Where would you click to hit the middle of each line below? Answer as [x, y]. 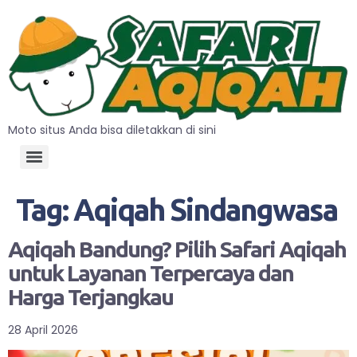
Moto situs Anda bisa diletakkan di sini [112, 129]
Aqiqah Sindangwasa [205, 209]
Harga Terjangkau [90, 296]
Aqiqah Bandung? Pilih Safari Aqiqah [177, 249]
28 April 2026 [43, 330]
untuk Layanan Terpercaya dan [151, 273]
